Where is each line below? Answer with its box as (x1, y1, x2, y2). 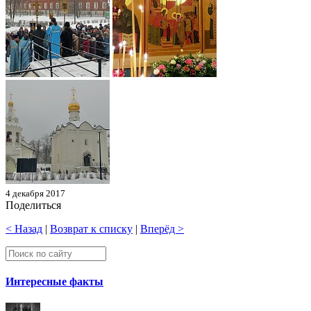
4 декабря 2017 (6, 187, 65, 199)
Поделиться (6, 199, 61, 211)
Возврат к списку (50, 222, 133, 235)
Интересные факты (6, 276, 103, 288)
